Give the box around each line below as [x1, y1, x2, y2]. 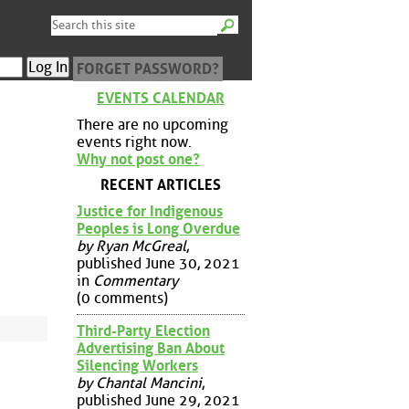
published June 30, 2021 [77, 254, 240, 272]
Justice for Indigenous [77, 202, 223, 220]
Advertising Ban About [77, 339, 225, 357]
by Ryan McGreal [77, 236, 186, 255]
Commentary [93, 271, 178, 289]
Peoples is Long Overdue [77, 219, 240, 237]
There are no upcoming [77, 115, 228, 133]
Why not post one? [77, 150, 200, 168]
